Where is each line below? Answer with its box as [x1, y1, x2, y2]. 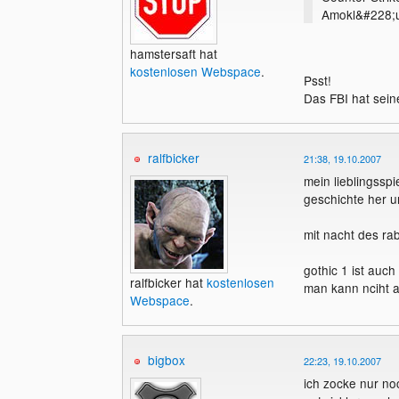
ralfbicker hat [129, 273, 207, 291]
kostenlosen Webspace [129, 62, 261, 81]
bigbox [147, 351, 185, 370]
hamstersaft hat [129, 45, 217, 63]
